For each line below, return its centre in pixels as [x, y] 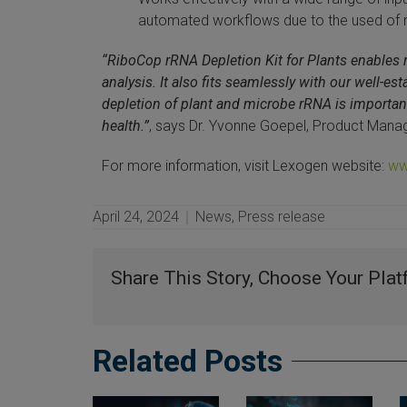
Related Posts [188, 361]
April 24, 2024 [136, 217]
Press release [282, 217]
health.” [125, 126]
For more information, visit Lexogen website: [245, 166]
